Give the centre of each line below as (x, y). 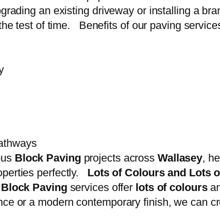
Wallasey (180, 158)
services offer (101, 188)
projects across (119, 158)
